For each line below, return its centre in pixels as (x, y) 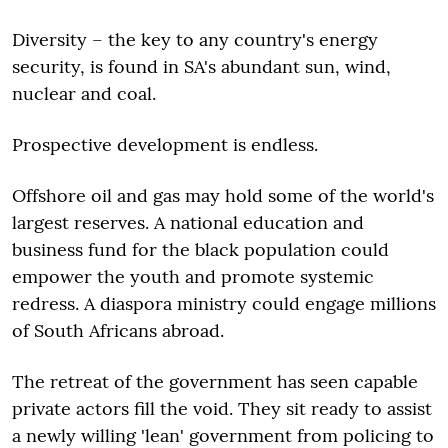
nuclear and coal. (86, 94)
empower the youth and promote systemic (193, 277)
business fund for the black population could (200, 250)
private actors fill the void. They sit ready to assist (222, 409)
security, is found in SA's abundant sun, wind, (201, 67)
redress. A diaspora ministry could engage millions (224, 304)
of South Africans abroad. (118, 331)
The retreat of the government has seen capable (215, 382)
